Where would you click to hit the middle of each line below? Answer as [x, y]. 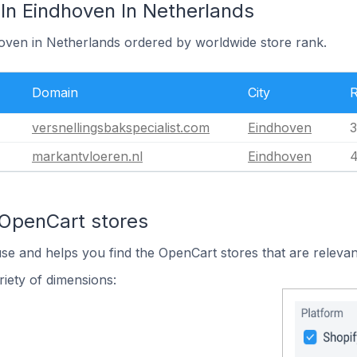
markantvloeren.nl [87, 156]
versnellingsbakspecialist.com [121, 127]
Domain [55, 92]
